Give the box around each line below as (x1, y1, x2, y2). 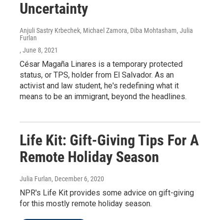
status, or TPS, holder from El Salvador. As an (20, 70, 174, 80)
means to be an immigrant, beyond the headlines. (20, 91, 187, 101)
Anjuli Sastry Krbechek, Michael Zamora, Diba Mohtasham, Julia (20, 26, 193, 34)
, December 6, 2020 (52, 174, 104, 183)
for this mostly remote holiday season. (20, 198, 152, 208)
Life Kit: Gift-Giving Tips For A (20, 131, 199, 149)
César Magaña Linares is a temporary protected (20, 59, 183, 69)
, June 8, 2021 (20, 46, 58, 54)
